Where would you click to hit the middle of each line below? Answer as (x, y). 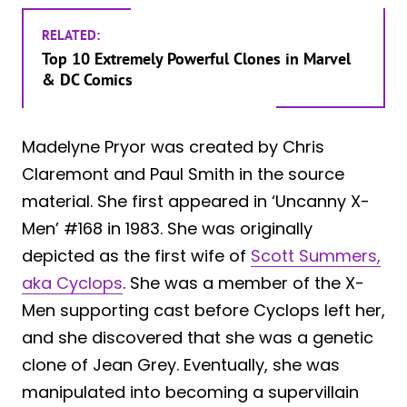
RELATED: (71, 35)
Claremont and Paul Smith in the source (183, 174)
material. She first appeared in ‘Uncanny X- (196, 202)
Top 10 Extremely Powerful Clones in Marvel (196, 58)
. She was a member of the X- (243, 283)
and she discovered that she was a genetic (198, 338)
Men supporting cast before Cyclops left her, (203, 311)
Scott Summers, (316, 256)
